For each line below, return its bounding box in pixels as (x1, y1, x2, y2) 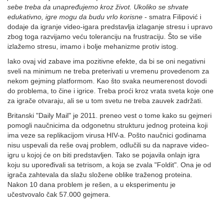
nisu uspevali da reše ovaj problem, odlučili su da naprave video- (7, 141, 209, 149)
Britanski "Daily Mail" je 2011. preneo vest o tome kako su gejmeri (7, 111, 212, 119)
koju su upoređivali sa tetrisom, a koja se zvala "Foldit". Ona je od (7, 161, 211, 169)
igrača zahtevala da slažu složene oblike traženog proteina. (7, 171, 192, 179)
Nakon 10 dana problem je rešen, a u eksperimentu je (7, 181, 176, 188)
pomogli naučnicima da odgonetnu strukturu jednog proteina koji (7, 121, 208, 129)
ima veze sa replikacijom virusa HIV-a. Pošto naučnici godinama (7, 131, 206, 139)
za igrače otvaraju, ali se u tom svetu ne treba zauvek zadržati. (7, 97, 203, 105)
